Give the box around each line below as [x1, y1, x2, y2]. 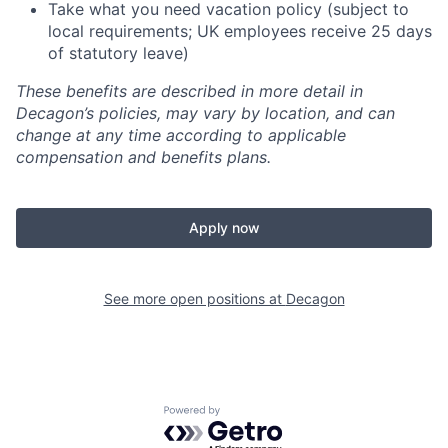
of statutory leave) [48, 43, 189, 63]
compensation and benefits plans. [16, 147, 271, 167]
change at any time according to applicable [16, 125, 346, 145]
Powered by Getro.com [163, 405, 339, 426]
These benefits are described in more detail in [16, 81, 363, 101]
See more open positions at [103, 290, 286, 307]
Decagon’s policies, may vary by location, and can [16, 103, 395, 123]
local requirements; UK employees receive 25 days [48, 21, 432, 41]
